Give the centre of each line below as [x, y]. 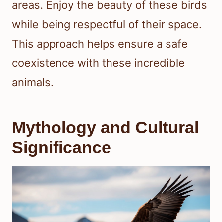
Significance [61, 147]
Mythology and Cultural [105, 128]
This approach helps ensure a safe [100, 44]
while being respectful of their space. [107, 25]
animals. [33, 83]
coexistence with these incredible [98, 63]
